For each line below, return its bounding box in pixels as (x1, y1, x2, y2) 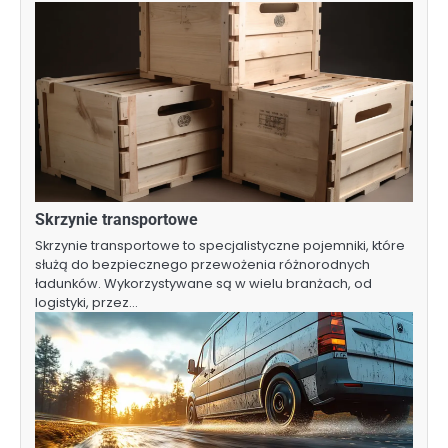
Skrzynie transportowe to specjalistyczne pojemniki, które (35, 236, 405, 256)
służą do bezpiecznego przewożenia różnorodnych (35, 255, 370, 275)
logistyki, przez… (35, 293, 138, 313)
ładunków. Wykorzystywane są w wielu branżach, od (35, 274, 372, 294)
